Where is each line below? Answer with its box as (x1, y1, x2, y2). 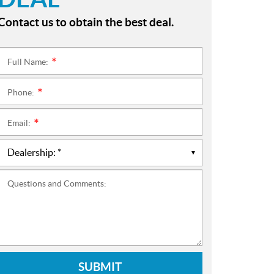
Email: (7, 118, 32, 128)
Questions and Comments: (7, 179, 106, 188)
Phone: (7, 87, 36, 97)
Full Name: (7, 57, 50, 67)
